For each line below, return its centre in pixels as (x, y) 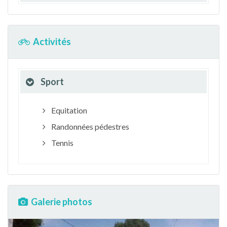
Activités (52, 42)
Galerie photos (62, 202)
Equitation (68, 110)
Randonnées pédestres (89, 126)
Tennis (61, 143)
